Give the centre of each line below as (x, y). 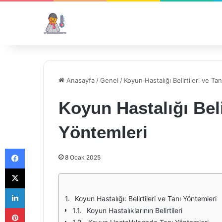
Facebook (39, 148)
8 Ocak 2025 (83, 157)
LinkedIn (37, 188)
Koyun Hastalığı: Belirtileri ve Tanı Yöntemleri (146, 198)
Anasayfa (80, 80)
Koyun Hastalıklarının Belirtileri (135, 210)
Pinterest (38, 208)
